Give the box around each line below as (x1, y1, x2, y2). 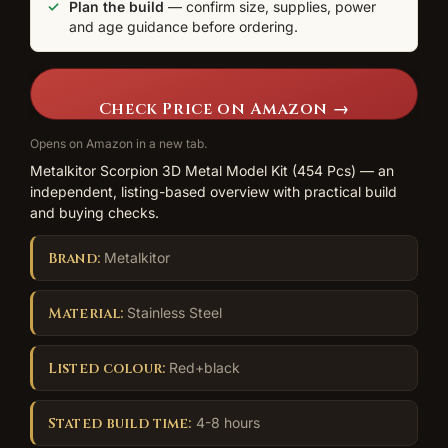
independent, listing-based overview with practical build (30, 182, 397, 200)
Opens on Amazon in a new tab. (30, 135, 207, 151)
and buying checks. (30, 203, 159, 221)
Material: (48, 303, 124, 323)
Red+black (164, 358, 240, 376)
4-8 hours (191, 413, 260, 431)
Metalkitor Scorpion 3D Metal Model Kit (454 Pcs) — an (30, 161, 394, 179)
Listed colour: (48, 358, 165, 378)
